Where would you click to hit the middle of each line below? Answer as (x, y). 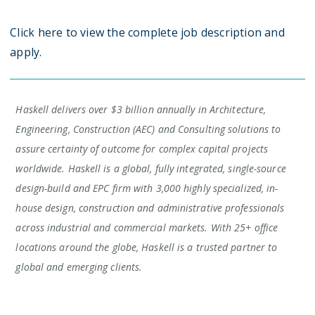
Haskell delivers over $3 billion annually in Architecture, (141, 109)
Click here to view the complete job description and (147, 32)
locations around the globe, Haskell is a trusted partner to (147, 247)
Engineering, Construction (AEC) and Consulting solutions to (148, 129)
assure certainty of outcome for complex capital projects (142, 149)
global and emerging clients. (79, 267)
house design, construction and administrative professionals (150, 208)
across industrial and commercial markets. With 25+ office (147, 227)
